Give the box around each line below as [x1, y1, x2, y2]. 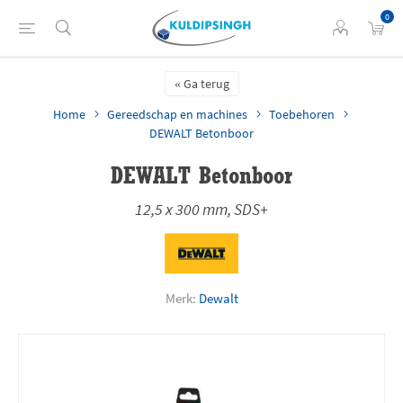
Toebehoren [268, 106, 335, 122]
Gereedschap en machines [106, 106, 247, 122]
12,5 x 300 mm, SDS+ [135, 199, 268, 219]
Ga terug [183, 76, 229, 92]
